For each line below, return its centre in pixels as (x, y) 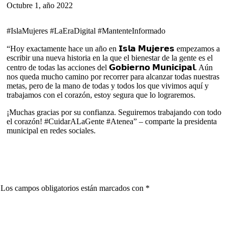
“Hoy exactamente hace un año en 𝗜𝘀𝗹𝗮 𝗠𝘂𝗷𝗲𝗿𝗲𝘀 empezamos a (113, 49)
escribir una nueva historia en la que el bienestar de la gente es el (109, 58)
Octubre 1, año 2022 (39, 5)
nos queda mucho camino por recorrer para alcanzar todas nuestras (113, 77)
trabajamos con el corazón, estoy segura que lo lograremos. (101, 95)
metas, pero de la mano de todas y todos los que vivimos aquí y (107, 86)
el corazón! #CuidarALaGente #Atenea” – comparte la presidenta (111, 121)
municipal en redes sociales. (51, 131)
